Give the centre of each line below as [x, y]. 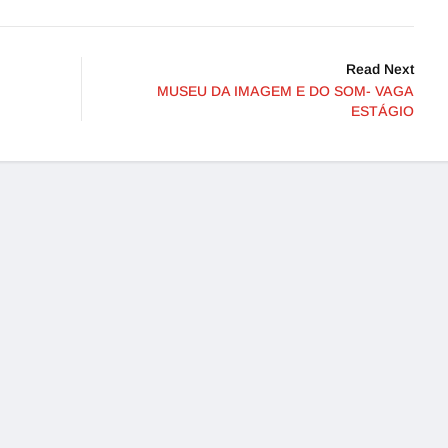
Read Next [380, 69]
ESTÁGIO [382, 111]
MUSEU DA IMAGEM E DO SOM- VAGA [285, 91]
